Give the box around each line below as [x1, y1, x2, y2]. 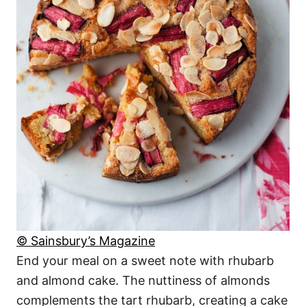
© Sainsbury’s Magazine [16, 234, 155, 249]
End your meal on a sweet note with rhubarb [16, 253, 274, 268]
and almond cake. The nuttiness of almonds [16, 273, 270, 288]
